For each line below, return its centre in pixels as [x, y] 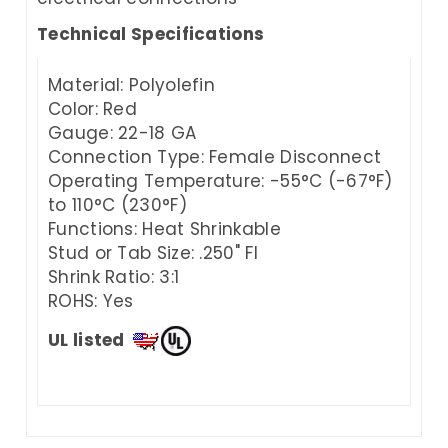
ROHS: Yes [91, 300]
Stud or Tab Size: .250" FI [153, 252]
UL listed [88, 339]
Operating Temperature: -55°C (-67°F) [220, 180]
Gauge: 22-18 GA [122, 132]
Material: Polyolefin [131, 84]
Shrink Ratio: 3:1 [114, 276]
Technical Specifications [151, 33]
